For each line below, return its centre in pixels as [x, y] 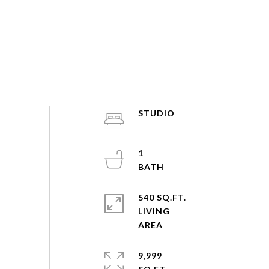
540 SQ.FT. [162, 197]
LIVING [154, 211]
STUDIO [156, 113]
